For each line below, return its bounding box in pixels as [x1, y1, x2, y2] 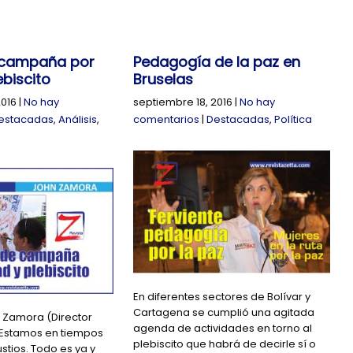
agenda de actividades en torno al [133, 321, 313, 336]
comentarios [133, 112, 200, 128]
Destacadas [206, 112, 270, 128]
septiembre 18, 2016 [133, 95, 233, 110]
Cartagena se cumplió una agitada [133, 305, 315, 321]
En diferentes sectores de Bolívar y [133, 289, 311, 305]
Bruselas [133, 69, 194, 90]
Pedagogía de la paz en [133, 52, 301, 72]
